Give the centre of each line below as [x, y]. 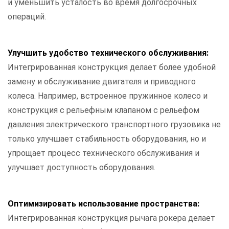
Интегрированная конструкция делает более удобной [112, 67]
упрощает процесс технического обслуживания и [104, 153]
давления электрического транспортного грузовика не [114, 125]
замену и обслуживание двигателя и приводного [102, 82]
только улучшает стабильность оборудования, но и [107, 139]
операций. [27, 17]
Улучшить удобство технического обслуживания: [108, 53]
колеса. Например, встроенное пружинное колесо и [108, 96]
